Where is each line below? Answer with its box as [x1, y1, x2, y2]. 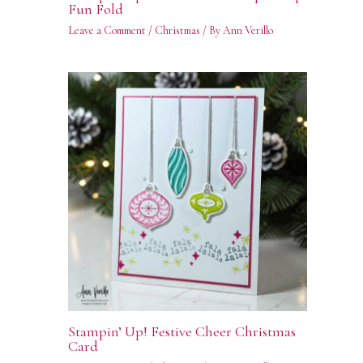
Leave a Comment [67, 23, 146, 37]
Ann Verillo [222, 23, 273, 37]
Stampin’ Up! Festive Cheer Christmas [67, 322, 296, 341]
